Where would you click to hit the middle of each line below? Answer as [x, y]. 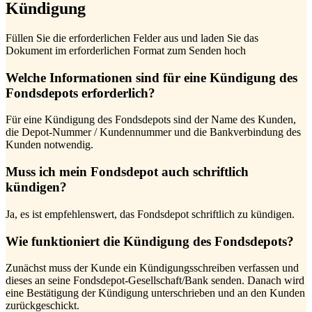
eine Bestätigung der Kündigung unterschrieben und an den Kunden [155, 293]
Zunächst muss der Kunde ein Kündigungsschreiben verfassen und [152, 268]
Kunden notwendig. [49, 145]
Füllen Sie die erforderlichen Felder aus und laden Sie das [132, 38]
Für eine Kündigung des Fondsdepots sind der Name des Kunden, [151, 120]
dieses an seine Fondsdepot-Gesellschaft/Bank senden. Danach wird [155, 281]
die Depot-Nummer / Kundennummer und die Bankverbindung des [153, 132]
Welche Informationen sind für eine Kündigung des [151, 77]
